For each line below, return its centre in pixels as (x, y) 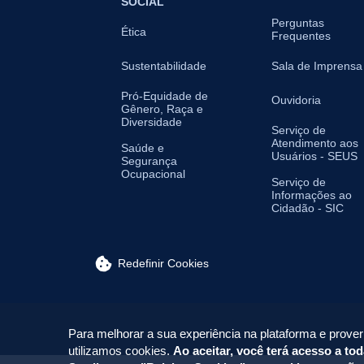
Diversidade (152, 122)
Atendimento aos (315, 143)
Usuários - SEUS (314, 156)
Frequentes (301, 36)
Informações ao (312, 195)
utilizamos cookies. (121, 351)
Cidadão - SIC (308, 208)
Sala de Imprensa (317, 66)
